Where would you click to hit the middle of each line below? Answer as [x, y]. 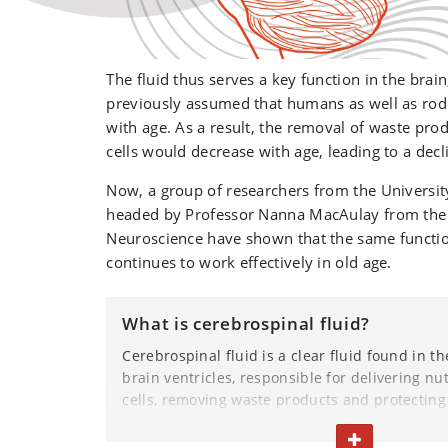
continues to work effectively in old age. [249, 261]
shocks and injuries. [192, 421]
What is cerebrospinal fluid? [246, 323]
